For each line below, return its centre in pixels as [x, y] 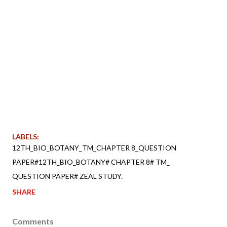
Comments [33, 221]
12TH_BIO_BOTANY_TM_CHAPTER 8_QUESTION [94, 147]
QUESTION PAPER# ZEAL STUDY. [67, 176]
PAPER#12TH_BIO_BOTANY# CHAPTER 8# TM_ [91, 162]
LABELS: [26, 136]
